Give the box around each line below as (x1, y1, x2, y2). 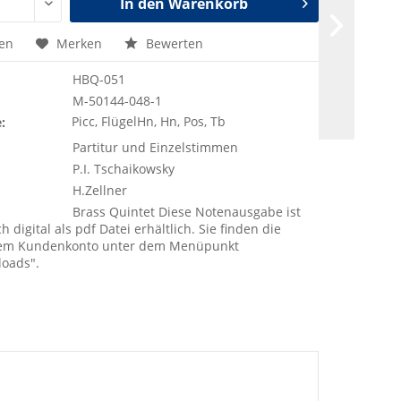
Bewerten (142, 35, 204, 52)
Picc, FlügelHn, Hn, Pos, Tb (72, 113, 226, 130)
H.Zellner (73, 182, 128, 199)
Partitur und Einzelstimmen (73, 139, 239, 156)
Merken (56, 35, 103, 52)
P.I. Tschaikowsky (73, 160, 175, 177)
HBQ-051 (73, 71, 126, 88)
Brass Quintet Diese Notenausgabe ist (73, 203, 302, 220)
